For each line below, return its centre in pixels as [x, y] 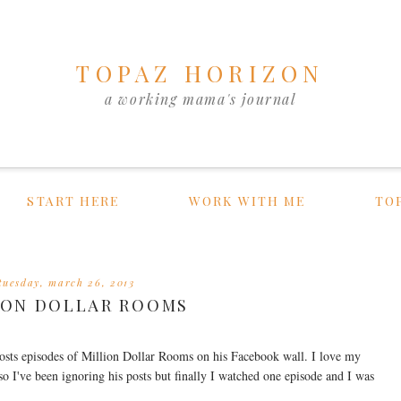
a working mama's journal [200, 99]
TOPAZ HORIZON [200, 73]
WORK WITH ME [247, 201]
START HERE [73, 201]
